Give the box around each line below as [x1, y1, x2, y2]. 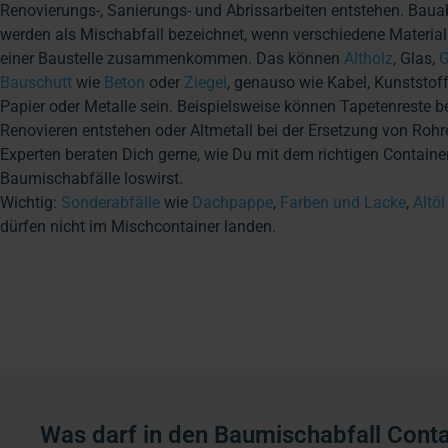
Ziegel [184, 72, 227, 92]
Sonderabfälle [61, 192, 160, 212]
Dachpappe [192, 192, 273, 212]
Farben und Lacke [280, 192, 406, 212]
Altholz [344, 48, 393, 68]
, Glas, [393, 48, 439, 68]
